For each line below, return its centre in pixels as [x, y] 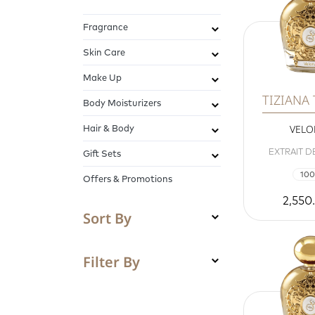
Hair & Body [109, 128]
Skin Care [104, 52]
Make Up [102, 78]
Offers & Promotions [128, 179]
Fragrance [105, 27]
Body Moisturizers [122, 103]
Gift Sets [102, 154]
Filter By [111, 262]
